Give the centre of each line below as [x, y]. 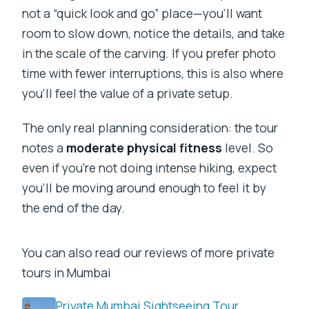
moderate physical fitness [144, 148]
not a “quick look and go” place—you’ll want [142, 13]
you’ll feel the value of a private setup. [128, 93]
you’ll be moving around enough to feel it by [144, 188]
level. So [248, 148]
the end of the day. [74, 208]
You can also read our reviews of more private [149, 253]
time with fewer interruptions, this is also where [153, 73]
